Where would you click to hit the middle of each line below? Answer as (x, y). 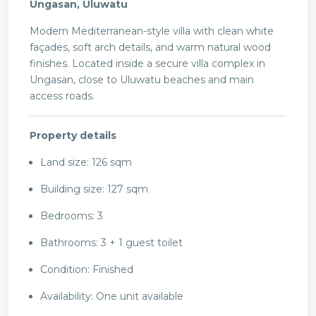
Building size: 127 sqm (94, 189)
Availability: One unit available (112, 297)
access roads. (62, 96)
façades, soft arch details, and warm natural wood (150, 48)
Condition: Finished (87, 270)
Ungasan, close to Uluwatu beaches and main (142, 80)
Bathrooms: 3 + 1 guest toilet (111, 243)
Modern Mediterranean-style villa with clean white (152, 31)
